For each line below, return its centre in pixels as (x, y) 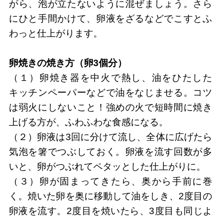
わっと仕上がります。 (55, 33)
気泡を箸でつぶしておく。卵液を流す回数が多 (110, 151)
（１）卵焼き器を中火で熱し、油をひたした (110, 77)
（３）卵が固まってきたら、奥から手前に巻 (110, 181)
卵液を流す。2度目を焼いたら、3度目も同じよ (110, 211)
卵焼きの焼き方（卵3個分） (68, 63)
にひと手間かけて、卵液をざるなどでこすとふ (110, 18)
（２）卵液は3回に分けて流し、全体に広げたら (110, 137)
